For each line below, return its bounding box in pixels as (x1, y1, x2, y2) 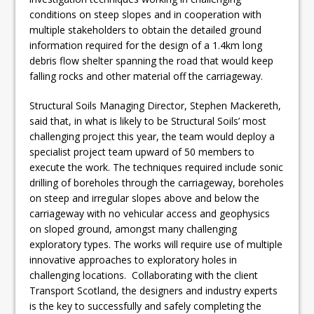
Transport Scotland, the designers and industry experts (29, 284, 278, 298)
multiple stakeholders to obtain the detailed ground (29, 23, 262, 37)
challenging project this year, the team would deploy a (29, 130, 275, 144)
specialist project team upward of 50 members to (29, 145, 255, 159)
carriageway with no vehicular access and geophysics (29, 207, 271, 221)
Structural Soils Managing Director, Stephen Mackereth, (29, 99, 282, 113)
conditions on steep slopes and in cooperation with (29, 8, 262, 22)
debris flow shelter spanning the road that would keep (29, 54, 274, 68)
